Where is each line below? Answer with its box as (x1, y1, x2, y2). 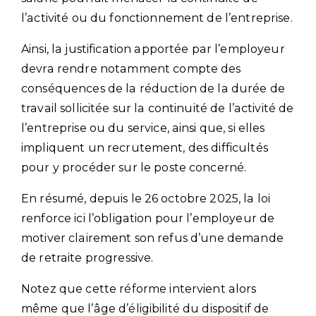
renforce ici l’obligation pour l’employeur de (21, 211, 275, 225)
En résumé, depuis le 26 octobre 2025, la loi (21, 191, 271, 205)
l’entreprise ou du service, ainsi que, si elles (21, 121, 265, 135)
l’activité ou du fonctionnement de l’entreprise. (21, 11, 293, 25)
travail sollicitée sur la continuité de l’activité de (21, 101, 294, 115)
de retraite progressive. (21, 250, 154, 265)
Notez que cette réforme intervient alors (21, 281, 257, 296)
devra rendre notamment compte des (21, 61, 241, 75)
